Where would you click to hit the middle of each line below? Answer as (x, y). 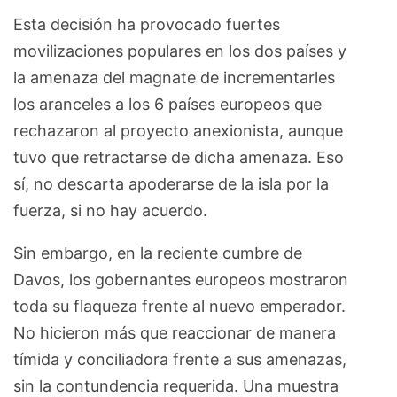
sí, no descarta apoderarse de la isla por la (171, 184)
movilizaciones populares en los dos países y (180, 51)
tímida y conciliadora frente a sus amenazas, (180, 360)
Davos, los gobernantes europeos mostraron (181, 280)
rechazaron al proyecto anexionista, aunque (178, 131)
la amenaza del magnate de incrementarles (174, 78)
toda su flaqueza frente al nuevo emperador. (179, 307)
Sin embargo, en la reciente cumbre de (158, 253)
